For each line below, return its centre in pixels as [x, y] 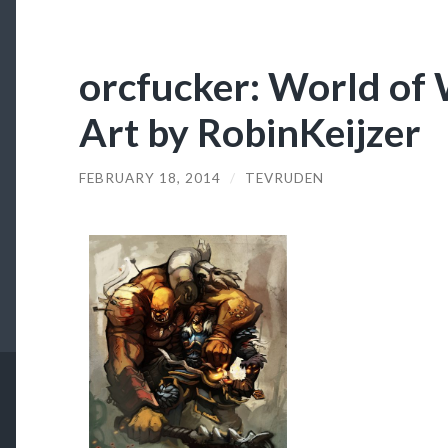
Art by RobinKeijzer [249, 131]
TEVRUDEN [284, 177]
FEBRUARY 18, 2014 [149, 177]
